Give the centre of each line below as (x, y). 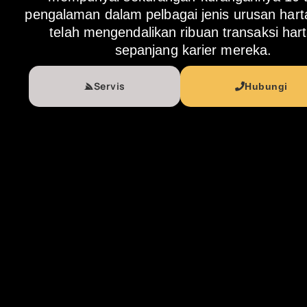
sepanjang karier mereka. (193, 50)
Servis (109, 86)
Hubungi (266, 87)
